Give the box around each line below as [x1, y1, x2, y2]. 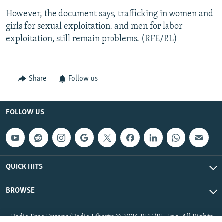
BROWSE [6, 186, 35, 195]
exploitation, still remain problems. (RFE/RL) [6, 34, 177, 44]
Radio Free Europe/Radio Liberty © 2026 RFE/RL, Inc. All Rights [11, 213, 213, 221]
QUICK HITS [6, 163, 43, 171]
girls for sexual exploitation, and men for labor [6, 21, 182, 31]
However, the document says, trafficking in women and [6, 9, 213, 19]
